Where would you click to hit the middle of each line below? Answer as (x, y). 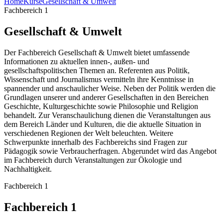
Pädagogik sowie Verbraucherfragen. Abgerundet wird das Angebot (110, 151)
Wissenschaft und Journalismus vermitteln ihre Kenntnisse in (99, 80)
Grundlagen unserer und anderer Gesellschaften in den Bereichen (106, 98)
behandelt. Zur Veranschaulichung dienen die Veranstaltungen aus (107, 115)
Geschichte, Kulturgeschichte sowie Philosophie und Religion (101, 107)
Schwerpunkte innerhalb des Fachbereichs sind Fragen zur (96, 142)
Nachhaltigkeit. (28, 169)
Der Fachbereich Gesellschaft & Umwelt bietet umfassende (97, 53)
